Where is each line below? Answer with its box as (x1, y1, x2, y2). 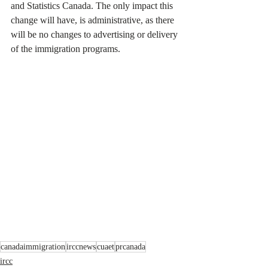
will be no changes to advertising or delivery (11, 29, 180, 39)
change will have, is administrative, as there (11, 15, 176, 25)
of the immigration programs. (11, 44, 120, 54)
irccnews (66, 242, 96, 252)
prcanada (115, 242, 145, 252)
